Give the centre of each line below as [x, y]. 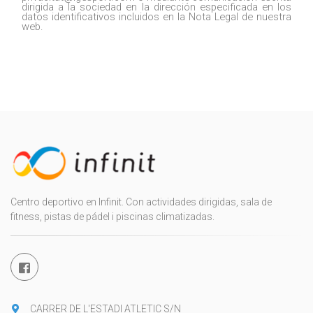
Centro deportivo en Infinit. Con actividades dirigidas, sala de [141, 202]
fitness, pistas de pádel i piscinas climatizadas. [112, 216]
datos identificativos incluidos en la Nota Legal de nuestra [156, 16]
